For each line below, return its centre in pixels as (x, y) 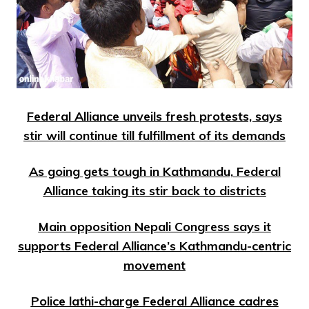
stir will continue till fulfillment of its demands (154, 136)
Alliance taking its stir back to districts (154, 191)
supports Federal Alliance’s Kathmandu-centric (154, 246)
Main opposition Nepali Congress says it (154, 227)
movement (154, 266)
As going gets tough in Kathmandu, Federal (154, 172)
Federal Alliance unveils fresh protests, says (154, 117)
